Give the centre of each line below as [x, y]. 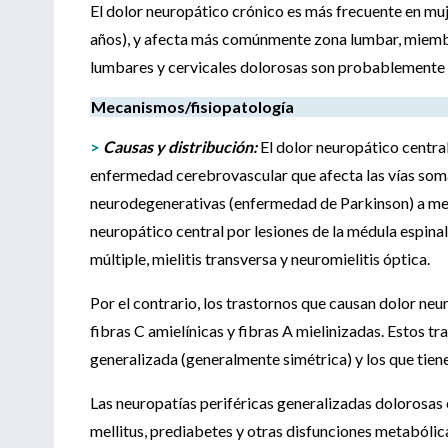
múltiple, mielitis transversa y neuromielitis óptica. [260, 258]
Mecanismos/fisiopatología [192, 106]
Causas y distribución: [180, 146]
